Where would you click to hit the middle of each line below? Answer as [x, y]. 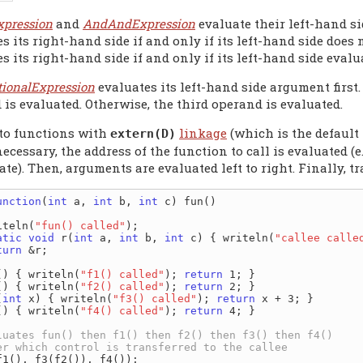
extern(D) [143, 133]
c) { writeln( [229, 237]
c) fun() [187, 201]
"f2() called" [122, 286]
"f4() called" [122, 310]
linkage [203, 132]
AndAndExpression [139, 23]
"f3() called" [155, 298]
